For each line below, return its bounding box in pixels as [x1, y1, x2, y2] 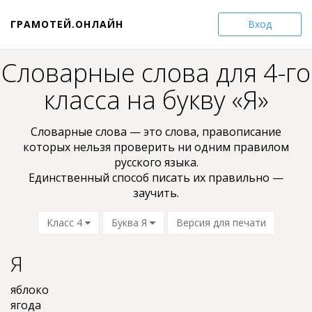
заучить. [133, 185, 179, 201]
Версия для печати [175, 216, 266, 229]
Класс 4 [46, 216, 85, 229]
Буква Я [111, 216, 150, 229]
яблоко [10, 282, 49, 297]
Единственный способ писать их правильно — [29, 170, 283, 185]
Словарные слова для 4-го [1, 56, 311, 90]
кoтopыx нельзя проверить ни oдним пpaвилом [23, 139, 289, 155]
